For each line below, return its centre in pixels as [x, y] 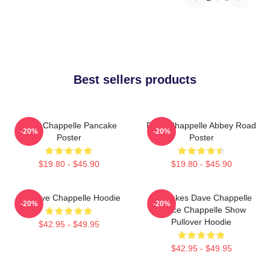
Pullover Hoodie [201, 221]
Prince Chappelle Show [201, 209]
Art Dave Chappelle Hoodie [69, 197]
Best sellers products [135, 79]
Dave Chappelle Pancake [69, 125]
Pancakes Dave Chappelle [201, 197]
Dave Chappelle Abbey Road [201, 125]
